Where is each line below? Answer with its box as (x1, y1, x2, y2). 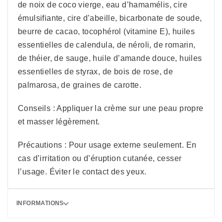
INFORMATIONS (16, 200, 64, 207)
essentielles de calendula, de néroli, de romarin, (18, 41, 196, 49)
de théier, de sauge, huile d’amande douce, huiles (18, 54, 202, 62)
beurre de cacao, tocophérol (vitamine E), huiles (18, 27, 195, 36)
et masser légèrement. (18, 117, 100, 126)
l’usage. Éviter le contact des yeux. (18, 167, 147, 176)
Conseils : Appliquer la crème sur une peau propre (18, 104, 204, 112)
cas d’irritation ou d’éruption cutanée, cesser (18, 154, 182, 163)
